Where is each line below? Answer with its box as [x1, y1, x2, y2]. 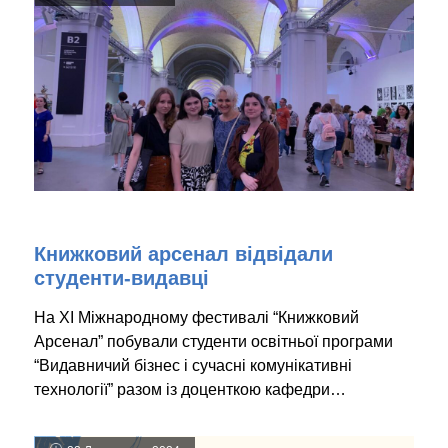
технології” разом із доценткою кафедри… [34, 380, 346, 398]
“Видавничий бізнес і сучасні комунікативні [34, 356, 352, 374]
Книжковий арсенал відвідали [34, 242, 333, 265]
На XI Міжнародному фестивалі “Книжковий [34, 308, 359, 326]
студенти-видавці [34, 266, 209, 289]
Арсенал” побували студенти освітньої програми [34, 332, 393, 350]
